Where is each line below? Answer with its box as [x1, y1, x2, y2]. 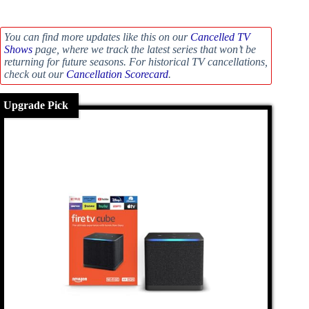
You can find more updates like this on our [4, 31, 190, 43]
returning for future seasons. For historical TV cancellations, [4, 56, 268, 68]
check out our [4, 68, 66, 81]
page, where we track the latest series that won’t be [32, 43, 256, 56]
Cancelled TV [190, 31, 250, 43]
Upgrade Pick [3, 99, 68, 112]
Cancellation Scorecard [66, 68, 168, 81]
